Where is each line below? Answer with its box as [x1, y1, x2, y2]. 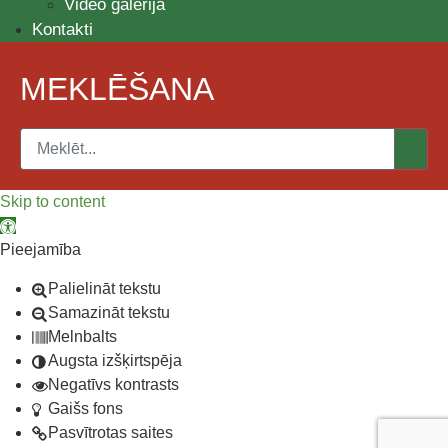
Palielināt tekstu [48, 279, 161, 297]
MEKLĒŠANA [20, 71, 214, 108]
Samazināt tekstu [48, 303, 170, 321]
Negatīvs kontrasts [48, 375, 179, 393]
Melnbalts [48, 327, 117, 345]
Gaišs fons [48, 399, 123, 417]
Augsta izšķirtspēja [48, 351, 182, 369]
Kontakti [32, 20, 93, 40]
